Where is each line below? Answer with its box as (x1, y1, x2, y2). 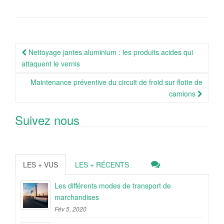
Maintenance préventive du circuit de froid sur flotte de (30, 77, 202, 87)
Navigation (14, 40, 81, 60)
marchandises (54, 192, 99, 202)
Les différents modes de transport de (54, 180, 171, 190)
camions (169, 88, 197, 98)
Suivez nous (15, 111, 79, 128)
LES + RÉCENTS (75, 159, 129, 169)
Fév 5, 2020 (54, 204, 86, 213)
